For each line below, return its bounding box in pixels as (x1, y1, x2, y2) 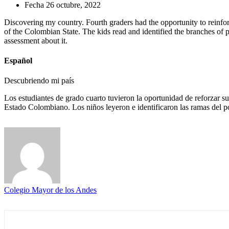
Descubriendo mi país (4, 76, 74, 85)
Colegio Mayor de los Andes (4, 186, 97, 195)
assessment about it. (4, 36, 67, 45)
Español (4, 56, 32, 65)
